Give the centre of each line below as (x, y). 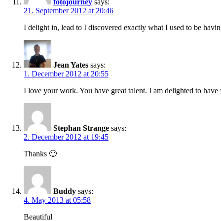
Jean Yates (71, 65)
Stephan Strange (81, 128)
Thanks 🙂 (40, 153)
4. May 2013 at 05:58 (57, 200)
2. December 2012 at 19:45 (66, 137)
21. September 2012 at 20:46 (69, 10)
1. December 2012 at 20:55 (66, 74)
